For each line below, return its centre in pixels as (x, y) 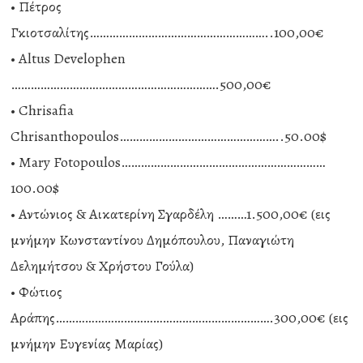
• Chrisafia (43, 110)
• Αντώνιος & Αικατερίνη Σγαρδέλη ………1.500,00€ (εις (171, 214)
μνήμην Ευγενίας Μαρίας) (87, 344)
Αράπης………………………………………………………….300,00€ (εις (180, 318)
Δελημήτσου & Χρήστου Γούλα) (102, 266)
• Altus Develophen (68, 58)
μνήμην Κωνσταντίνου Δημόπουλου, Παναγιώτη (153, 240)
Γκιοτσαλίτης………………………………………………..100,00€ (168, 32)
